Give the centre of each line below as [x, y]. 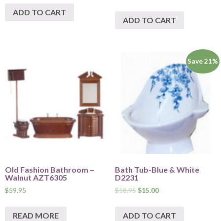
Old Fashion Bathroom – [50, 169]
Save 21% [203, 61]
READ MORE [36, 215]
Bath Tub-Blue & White [157, 169]
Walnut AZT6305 [36, 177]
